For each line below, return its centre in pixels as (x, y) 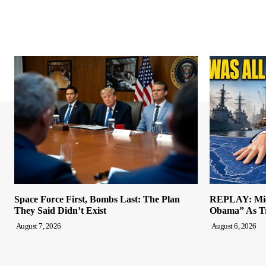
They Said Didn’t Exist (60, 211)
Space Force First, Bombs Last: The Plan (97, 199)
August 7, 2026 (38, 226)
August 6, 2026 (234, 226)
